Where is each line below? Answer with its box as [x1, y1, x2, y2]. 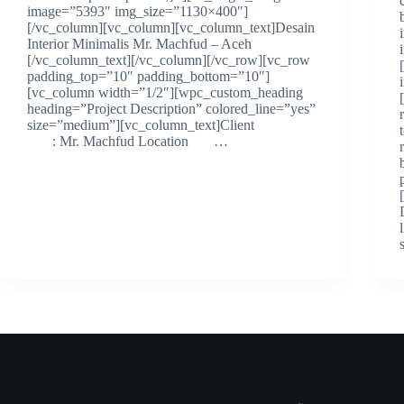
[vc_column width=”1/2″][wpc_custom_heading [27, 84, 303, 100]
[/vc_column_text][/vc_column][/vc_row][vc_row [27, 51, 310, 68]
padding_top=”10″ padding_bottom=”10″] [27, 68, 270, 84]
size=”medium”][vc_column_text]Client [27, 116, 316, 133]
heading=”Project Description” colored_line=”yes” [27, 100, 316, 116]
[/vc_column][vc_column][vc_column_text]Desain [27, 19, 315, 35]
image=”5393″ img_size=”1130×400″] [27, 3, 248, 19]
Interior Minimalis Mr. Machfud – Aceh [27, 35, 252, 51]
